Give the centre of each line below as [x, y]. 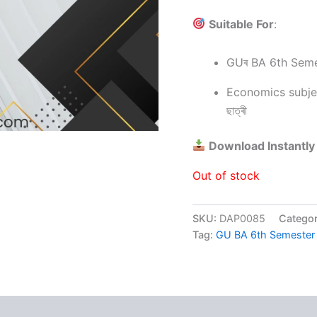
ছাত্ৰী [237, 110]
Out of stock [226, 175]
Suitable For [242, 24]
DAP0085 [242, 218]
